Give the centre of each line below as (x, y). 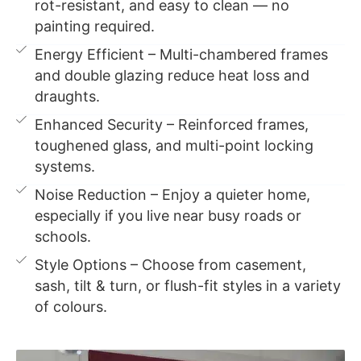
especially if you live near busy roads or (168, 216)
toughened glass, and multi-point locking (174, 146)
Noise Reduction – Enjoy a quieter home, (173, 195)
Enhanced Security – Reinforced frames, (172, 125)
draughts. (68, 97)
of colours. (71, 307)
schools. (63, 237)
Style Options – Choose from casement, (171, 265)
